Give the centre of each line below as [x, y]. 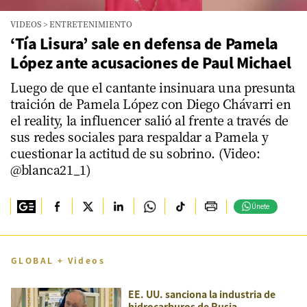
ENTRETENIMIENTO [91, 24]
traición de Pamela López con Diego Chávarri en [151, 103]
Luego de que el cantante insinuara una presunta [153, 87]
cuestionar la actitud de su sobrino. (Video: [135, 153]
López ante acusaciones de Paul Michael [151, 62]
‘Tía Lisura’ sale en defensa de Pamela [145, 43]
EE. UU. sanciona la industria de [202, 294]
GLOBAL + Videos [58, 260]
